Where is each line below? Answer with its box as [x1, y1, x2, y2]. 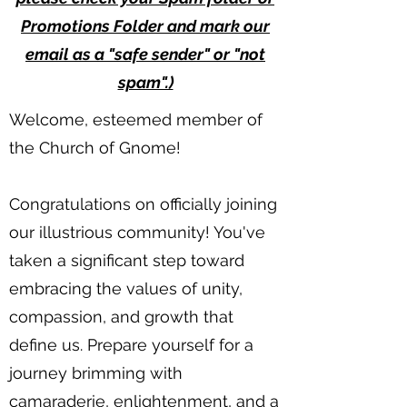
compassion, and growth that [9, 307, 233, 327]
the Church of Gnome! [9, 138, 181, 158]
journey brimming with [9, 363, 183, 383]
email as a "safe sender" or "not [25, 45, 265, 65]
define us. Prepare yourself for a [9, 335, 253, 355]
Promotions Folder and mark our [21, 16, 270, 36]
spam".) [117, 73, 174, 93]
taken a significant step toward [9, 251, 244, 271]
